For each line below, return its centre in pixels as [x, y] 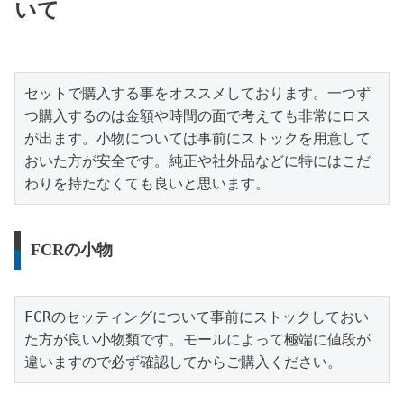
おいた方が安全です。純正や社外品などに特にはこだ [197, 161]
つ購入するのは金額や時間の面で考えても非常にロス [197, 115]
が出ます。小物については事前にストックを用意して [197, 138]
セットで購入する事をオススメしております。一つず [197, 93]
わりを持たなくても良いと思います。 [147, 183]
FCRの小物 [71, 250]
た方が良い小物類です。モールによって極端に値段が [197, 340]
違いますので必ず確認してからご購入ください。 [183, 363]
